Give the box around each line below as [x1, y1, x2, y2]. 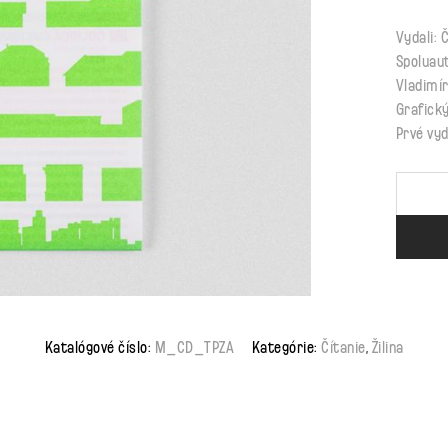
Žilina [371, 336, 404, 356]
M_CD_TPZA [154, 336, 234, 356]
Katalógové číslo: [44, 336, 155, 356]
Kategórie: [251, 336, 321, 356]
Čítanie [321, 336, 366, 356]
